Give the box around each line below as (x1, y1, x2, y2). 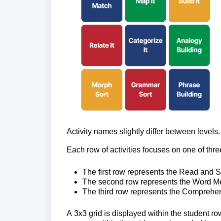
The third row (82, 187, 130, 196)
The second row (82, 178, 141, 186)
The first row (82, 168, 127, 177)
